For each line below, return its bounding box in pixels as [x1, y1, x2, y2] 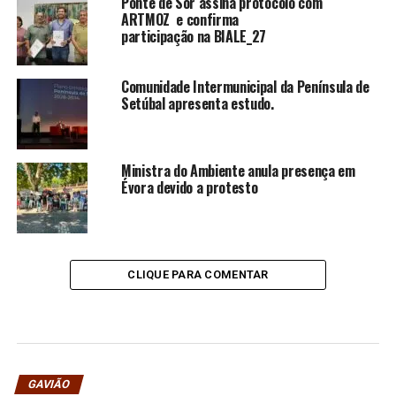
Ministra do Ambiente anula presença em [120, 159, 355, 181]
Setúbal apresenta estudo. [120, 92, 274, 114]
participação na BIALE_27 [120, 25, 273, 47]
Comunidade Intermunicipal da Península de [120, 75, 369, 97]
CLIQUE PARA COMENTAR [127, 267, 269, 281]
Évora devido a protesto [120, 176, 258, 198]
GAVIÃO [26, 377, 72, 391]
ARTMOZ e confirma [120, 8, 240, 30]
